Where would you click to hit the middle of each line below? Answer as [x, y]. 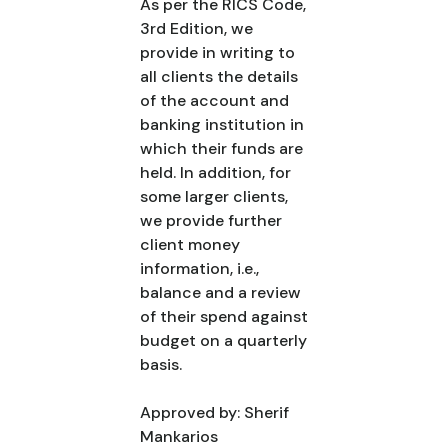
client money [190, 244]
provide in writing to [217, 52]
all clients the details [219, 76]
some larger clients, [214, 196]
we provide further [211, 220]
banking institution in [222, 124]
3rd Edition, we [196, 28]
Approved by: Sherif [214, 412]
